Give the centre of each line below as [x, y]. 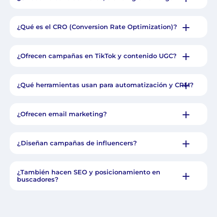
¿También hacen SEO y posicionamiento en [89, 172]
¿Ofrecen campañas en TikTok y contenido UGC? [97, 56]
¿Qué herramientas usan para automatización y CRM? [105, 85]
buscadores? [38, 179]
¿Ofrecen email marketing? [62, 114]
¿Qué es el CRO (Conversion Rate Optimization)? [97, 27]
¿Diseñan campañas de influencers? [77, 143]
